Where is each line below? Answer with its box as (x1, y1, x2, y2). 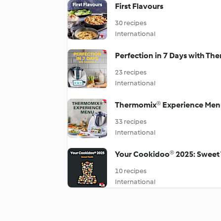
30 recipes (115, 19, 147, 27)
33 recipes (115, 117, 147, 126)
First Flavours (115, 1, 163, 11)
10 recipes (115, 167, 147, 175)
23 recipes (115, 68, 147, 76)
